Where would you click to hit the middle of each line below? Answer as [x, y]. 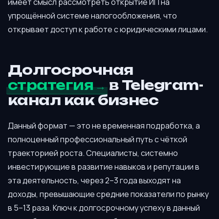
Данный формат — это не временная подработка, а [104, 125]
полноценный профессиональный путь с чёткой [98, 139]
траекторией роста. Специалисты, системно [93, 153]
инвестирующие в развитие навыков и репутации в [104, 166]
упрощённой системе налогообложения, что [92, 15]
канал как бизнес [83, 100]
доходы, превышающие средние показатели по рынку [108, 194]
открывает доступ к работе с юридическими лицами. [108, 29]
